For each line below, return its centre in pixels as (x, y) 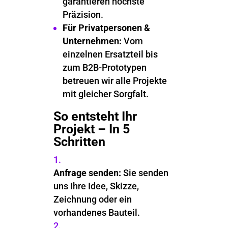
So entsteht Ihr (95, 116)
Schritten (79, 142)
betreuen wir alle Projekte (115, 81)
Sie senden (145, 173)
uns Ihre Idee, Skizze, (96, 186)
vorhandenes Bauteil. (96, 212)
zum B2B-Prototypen (104, 67)
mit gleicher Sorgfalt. (105, 94)
